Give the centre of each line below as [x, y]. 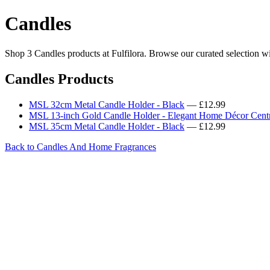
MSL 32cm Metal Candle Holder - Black [107, 104]
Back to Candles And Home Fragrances [80, 146]
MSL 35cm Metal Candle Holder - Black [107, 126]
